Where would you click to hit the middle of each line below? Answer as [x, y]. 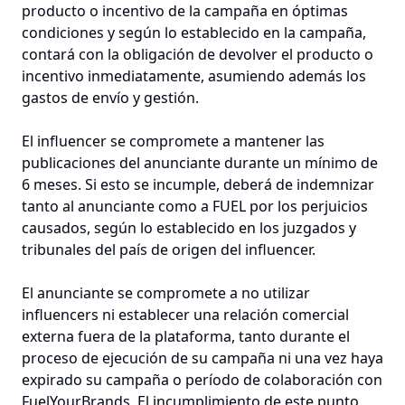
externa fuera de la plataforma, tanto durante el [186, 336]
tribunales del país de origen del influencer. [169, 250]
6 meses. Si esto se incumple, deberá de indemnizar [198, 184]
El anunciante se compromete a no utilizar [166, 293]
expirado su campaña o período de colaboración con [202, 380]
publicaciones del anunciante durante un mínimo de [200, 163]
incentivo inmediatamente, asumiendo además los [194, 76]
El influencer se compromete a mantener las [173, 141]
